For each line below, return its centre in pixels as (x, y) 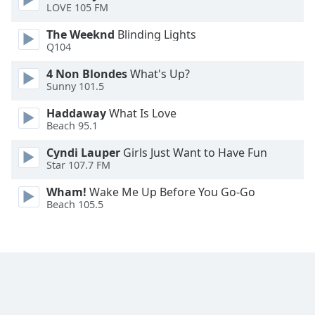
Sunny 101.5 (75, 86)
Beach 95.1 (72, 126)
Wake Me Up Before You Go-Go (171, 192)
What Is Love (141, 113)
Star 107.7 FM (78, 165)
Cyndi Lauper (83, 153)
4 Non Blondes (87, 74)
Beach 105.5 (75, 205)
